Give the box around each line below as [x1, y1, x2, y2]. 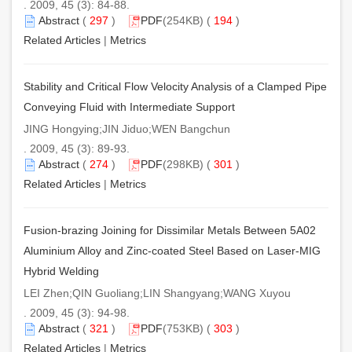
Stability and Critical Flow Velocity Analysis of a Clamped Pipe [24, 79, 327, 93]
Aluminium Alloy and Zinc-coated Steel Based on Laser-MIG [24, 244, 321, 257]
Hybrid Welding [24, 264, 99, 277]
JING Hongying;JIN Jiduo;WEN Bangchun [24, 122, 230, 135]
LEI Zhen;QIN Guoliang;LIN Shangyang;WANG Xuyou [24, 286, 291, 299]
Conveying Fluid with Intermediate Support [24, 100, 235, 113]
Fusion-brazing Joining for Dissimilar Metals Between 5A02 [24, 223, 316, 236]
